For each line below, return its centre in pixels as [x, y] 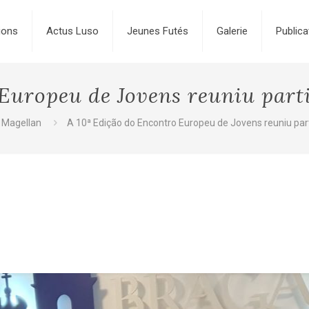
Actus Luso [72, 31]
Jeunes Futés [157, 31]
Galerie [232, 31]
